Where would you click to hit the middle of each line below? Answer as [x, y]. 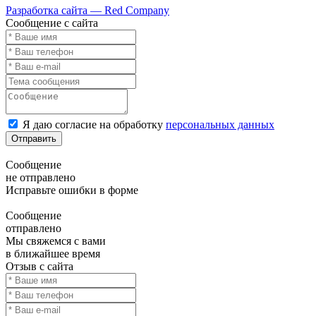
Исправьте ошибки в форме [72, 190]
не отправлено [41, 178]
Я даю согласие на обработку [94, 125]
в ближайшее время [53, 254]
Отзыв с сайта [39, 267]
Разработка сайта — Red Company [87, 11]
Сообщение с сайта [52, 23]
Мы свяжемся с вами [56, 241]
